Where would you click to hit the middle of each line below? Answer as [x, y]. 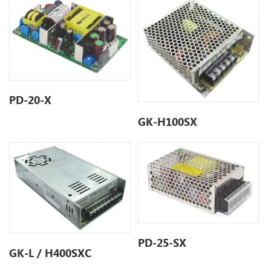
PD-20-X [31, 100]
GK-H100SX [168, 122]
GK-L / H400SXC [51, 253]
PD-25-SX [162, 243]
